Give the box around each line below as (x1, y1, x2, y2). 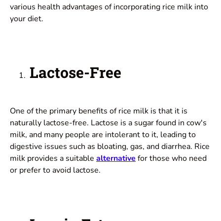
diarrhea (159, 141, 190, 152)
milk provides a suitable (10, 153, 96, 164)
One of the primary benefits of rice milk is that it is (10, 106, 187, 117)
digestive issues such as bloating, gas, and (10, 141, 159, 152)
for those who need (136, 153, 207, 164)
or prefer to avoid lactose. (10, 165, 101, 176)
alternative (96, 153, 136, 164)
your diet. (10, 13, 43, 25)
